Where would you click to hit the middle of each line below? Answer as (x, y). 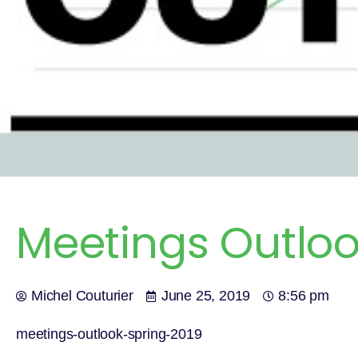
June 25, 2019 (206, 296)
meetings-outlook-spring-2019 (109, 334)
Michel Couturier (82, 296)
